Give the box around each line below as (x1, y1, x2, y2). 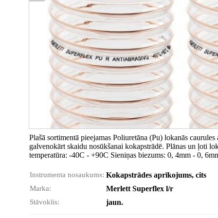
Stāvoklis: (30, 198, 59, 206)
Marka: (30, 184, 51, 192)
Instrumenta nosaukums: (30, 171, 104, 179)
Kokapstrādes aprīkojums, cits (106, 171, 206, 179)
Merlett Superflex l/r (106, 184, 173, 193)
